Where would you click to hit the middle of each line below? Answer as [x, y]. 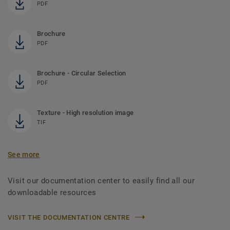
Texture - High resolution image [85, 112]
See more [24, 154]
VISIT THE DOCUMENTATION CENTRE [69, 217]
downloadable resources [52, 192]
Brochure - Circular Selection [82, 73]
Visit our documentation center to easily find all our [101, 180]
